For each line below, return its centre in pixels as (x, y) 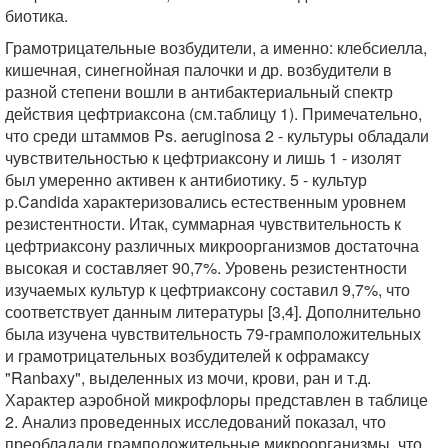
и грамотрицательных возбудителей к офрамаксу (187, 355)
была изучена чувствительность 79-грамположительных (213, 333)
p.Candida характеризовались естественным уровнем (205, 201)
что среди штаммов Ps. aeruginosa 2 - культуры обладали (217, 135)
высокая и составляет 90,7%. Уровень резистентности (206, 267)
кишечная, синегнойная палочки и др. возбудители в (198, 69)
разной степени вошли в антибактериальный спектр (199, 91)
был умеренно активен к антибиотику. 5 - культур (186, 179)
